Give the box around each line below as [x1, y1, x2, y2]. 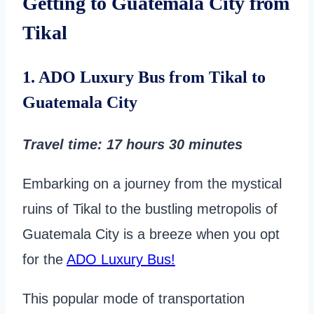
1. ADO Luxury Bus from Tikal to [22, 68, 266, 87]
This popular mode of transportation [22, 291, 245, 307]
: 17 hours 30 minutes [97, 137, 243, 153]
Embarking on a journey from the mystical [22, 176, 282, 192]
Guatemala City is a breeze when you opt [22, 226, 280, 243]
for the [22, 252, 67, 268]
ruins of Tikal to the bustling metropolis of [22, 201, 278, 217]
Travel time [22, 137, 97, 153]
